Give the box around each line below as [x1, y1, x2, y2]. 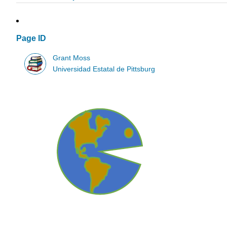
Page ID [16, 34, 46, 43]
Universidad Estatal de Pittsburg [53, 65, 156, 73]
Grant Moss [53, 54, 91, 62]
